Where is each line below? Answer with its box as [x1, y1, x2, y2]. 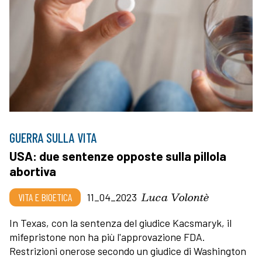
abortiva [9, 164, 56, 179]
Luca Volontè [142, 188, 209, 206]
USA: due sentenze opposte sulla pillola [9, 149, 226, 164]
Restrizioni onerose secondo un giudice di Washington [9, 244, 246, 258]
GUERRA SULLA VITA [9, 130, 97, 146]
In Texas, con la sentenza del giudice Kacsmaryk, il [9, 216, 232, 230]
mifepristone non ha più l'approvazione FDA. [9, 230, 205, 244]
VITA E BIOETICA [18, 191, 72, 204]
